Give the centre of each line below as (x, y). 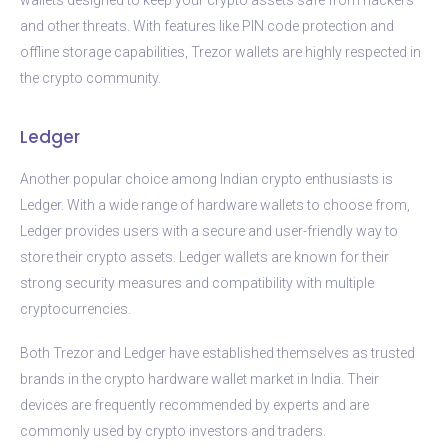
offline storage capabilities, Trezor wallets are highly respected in (220, 51)
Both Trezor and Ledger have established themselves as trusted (217, 352)
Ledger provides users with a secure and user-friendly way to (209, 230)
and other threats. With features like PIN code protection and (207, 25)
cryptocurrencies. (75, 308)
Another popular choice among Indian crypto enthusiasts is (206, 178)
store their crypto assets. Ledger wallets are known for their (204, 256)
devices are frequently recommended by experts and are (194, 404)
